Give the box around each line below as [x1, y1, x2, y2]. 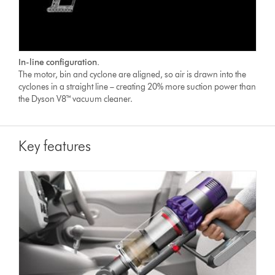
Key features [18, 136, 91, 155]
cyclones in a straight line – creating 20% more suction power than [18, 81, 257, 92]
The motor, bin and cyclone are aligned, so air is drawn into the [18, 69, 247, 80]
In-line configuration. [18, 56, 100, 68]
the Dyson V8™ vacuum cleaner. [18, 93, 133, 104]
